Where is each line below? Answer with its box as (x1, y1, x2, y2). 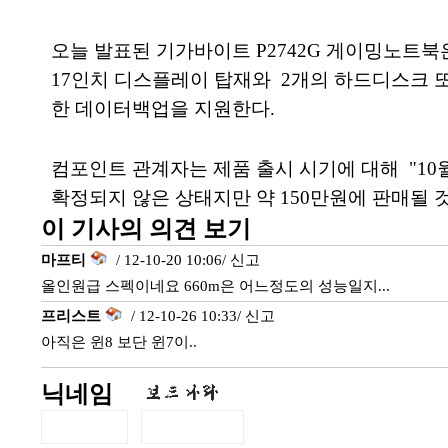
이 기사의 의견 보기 (40, 216, 251, 242)
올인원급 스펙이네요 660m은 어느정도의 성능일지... (40, 278, 390, 294)
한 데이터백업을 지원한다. (50, 98, 275, 119)
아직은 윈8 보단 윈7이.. (40, 334, 197, 350)
